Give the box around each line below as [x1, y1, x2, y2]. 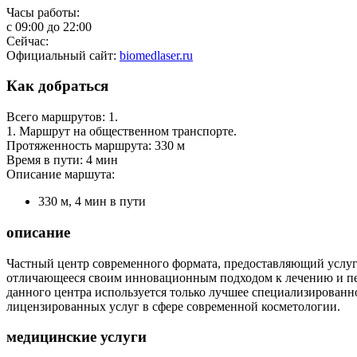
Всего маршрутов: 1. [6, 110, 118, 124]
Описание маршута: [6, 167, 115, 182]
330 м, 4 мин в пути [38, 194, 146, 209]
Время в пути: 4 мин [6, 153, 118, 167]
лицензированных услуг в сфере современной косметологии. [6, 299, 340, 313]
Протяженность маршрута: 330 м [6, 139, 185, 153]
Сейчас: [6, 33, 49, 48]
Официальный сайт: [6, 48, 120, 62]
